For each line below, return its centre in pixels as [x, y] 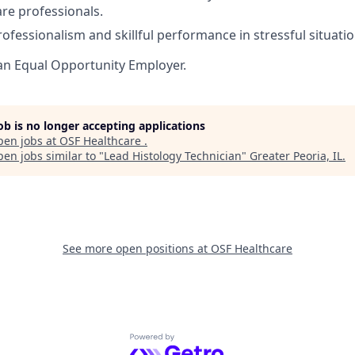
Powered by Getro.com [198, 341]
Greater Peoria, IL [296, 155]
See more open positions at [137, 248]
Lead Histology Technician [173, 155]
